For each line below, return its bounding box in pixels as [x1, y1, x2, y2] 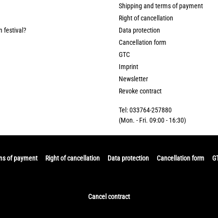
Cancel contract [88, 193, 130, 201]
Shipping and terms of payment [119, 2, 203, 10]
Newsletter [119, 75, 148, 83]
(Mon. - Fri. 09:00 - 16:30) [119, 116, 186, 125]
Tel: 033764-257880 [119, 106, 172, 114]
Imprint [119, 63, 138, 71]
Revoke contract [119, 87, 162, 95]
